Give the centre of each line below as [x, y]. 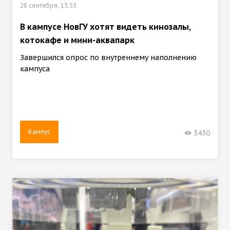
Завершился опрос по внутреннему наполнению [108, 57]
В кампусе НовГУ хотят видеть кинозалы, [105, 26]
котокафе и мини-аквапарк [77, 40]
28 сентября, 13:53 [48, 5]
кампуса [35, 69]
